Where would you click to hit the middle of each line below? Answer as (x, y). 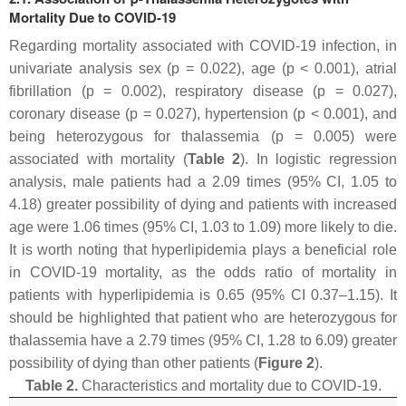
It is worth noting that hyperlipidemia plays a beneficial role (203, 249)
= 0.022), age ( (233, 68)
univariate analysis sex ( (91, 68)
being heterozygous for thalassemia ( (142, 136)
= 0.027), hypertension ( (218, 113)
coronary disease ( (70, 113)
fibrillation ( (48, 91)
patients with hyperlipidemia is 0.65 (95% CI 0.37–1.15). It (203, 295)
